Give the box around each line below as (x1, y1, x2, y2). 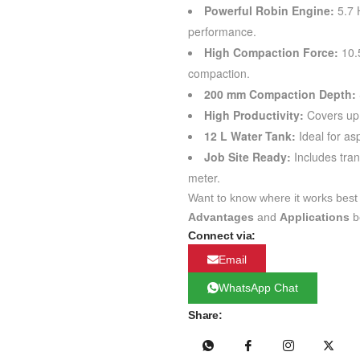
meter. (188, 170, 220, 186)
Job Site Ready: (204, 149, 291, 165)
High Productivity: (204, 107, 304, 123)
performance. (188, 23, 256, 39)
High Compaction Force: (204, 44, 338, 60)
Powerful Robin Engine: (204, 2, 334, 18)
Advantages (188, 211, 254, 223)
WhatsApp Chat (219, 282, 298, 296)
